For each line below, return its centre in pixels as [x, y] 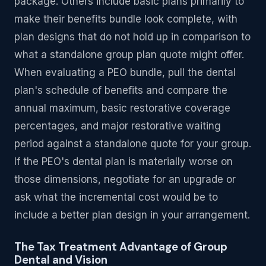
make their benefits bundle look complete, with [126, 19]
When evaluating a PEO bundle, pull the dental [125, 72]
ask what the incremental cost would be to [116, 197]
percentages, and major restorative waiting [118, 126]
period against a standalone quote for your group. [133, 143]
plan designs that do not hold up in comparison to [132, 37]
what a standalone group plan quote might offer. [129, 54]
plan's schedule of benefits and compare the [121, 90]
